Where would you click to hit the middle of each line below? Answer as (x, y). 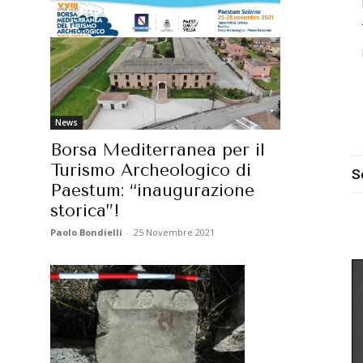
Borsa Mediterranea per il (158, 150)
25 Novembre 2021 (174, 233)
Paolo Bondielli (86, 233)
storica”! (85, 211)
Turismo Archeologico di (151, 171)
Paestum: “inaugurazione (152, 191)
